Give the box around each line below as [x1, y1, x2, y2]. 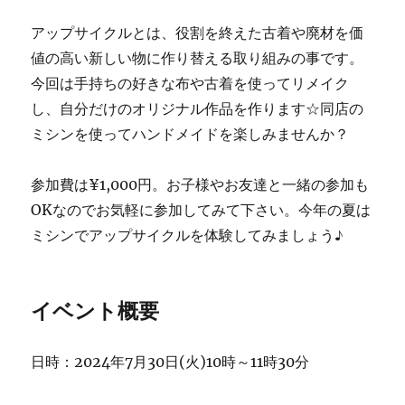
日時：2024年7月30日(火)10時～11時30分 [31, 353, 310, 372]
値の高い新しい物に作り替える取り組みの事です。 [31, 49, 364, 68]
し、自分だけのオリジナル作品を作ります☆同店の [31, 99, 364, 118]
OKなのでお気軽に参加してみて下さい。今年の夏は [31, 201, 372, 220]
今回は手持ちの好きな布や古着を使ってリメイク [31, 74, 350, 93]
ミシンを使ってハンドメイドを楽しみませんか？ [31, 125, 350, 144]
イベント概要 [31, 297, 160, 325]
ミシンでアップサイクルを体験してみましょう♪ [31, 226, 344, 245]
